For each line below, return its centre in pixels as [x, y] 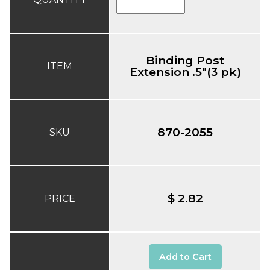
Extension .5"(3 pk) [185, 71]
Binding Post [185, 60]
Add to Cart [185, 256]
